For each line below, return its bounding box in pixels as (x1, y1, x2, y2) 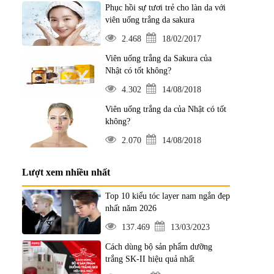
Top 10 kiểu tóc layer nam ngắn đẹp (105, 191, 230, 201)
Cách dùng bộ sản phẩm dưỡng (105, 242, 212, 251)
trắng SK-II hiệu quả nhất (105, 254, 194, 264)
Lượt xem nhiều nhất (22, 167, 110, 177)
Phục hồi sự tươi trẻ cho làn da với (105, 3, 226, 12)
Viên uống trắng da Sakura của (105, 54, 212, 63)
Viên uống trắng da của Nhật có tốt (105, 105, 226, 114)
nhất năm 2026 (105, 204, 157, 213)
